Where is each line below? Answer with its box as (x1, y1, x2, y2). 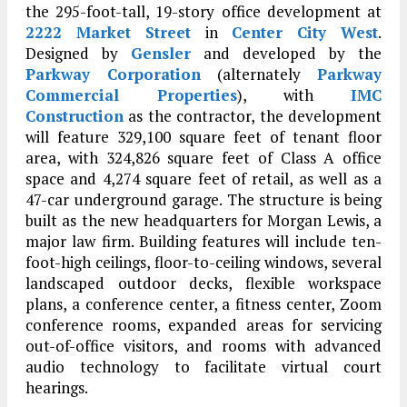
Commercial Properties (25, 84, 237, 106)
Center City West (231, 22, 379, 44)
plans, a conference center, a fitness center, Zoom (25, 293, 382, 315)
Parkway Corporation (25, 64, 201, 85)
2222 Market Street (25, 22, 192, 44)
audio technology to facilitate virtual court (25, 356, 382, 378)
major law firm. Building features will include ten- (25, 231, 382, 253)
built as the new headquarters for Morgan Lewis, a (25, 210, 382, 232)
